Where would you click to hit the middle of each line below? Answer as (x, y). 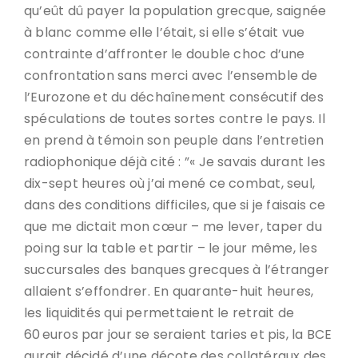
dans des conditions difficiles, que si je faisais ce (175, 205)
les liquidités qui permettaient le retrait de (159, 313)
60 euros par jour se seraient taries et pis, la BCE (178, 334)
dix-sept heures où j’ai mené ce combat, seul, (170, 183)
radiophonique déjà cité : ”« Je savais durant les (175, 162)
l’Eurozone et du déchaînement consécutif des (174, 97)
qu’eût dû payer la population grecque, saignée (175, 11)
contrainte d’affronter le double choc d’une (165, 54)
